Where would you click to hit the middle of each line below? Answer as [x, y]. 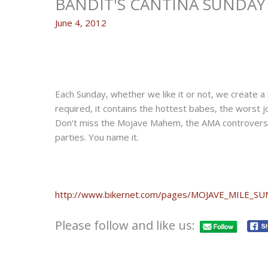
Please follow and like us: [125, 226]
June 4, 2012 [81, 23]
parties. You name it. [97, 137]
